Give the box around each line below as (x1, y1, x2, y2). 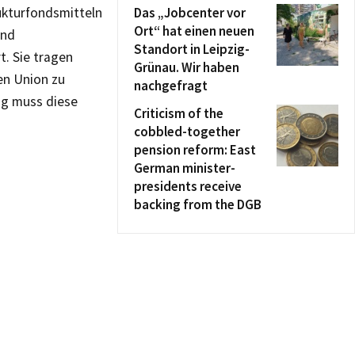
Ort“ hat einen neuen (134, 22, 254, 40)
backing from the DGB (134, 196, 261, 213)
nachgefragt (134, 77, 208, 94)
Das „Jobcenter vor (134, 4, 246, 21)
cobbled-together (134, 123, 240, 140)
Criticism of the (134, 105, 223, 122)
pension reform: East (134, 141, 256, 158)
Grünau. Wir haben (134, 59, 239, 76)
